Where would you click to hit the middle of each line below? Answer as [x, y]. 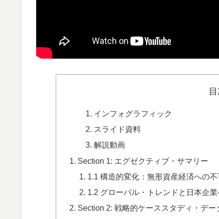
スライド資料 [117, 129]
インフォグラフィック [133, 113]
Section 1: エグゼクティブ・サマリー [143, 161]
